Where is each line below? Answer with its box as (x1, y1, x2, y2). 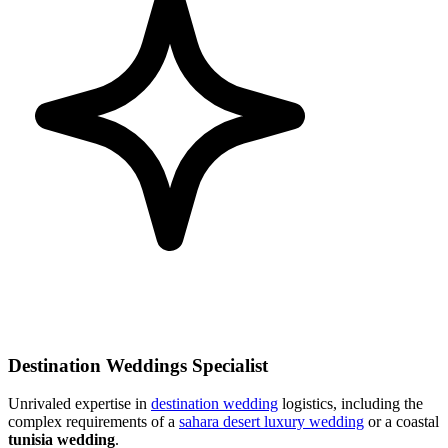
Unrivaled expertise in (8, 395, 151, 413)
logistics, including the (278, 395, 423, 413)
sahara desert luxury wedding (179, 413, 364, 431)
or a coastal (364, 413, 439, 431)
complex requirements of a (8, 413, 179, 431)
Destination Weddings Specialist (8, 354, 268, 376)
